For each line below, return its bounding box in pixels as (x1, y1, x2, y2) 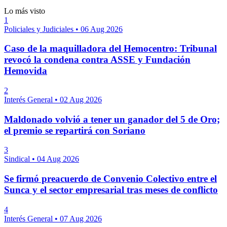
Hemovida (4, 65, 47, 77)
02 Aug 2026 (60, 95, 102, 104)
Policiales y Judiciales (4, 24, 75, 33)
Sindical (4, 155, 32, 164)
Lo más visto (4, 6, 45, 15)
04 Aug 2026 (37, 155, 79, 164)
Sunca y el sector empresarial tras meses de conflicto (4, 184, 218, 196)
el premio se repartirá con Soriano (4, 125, 145, 136)
